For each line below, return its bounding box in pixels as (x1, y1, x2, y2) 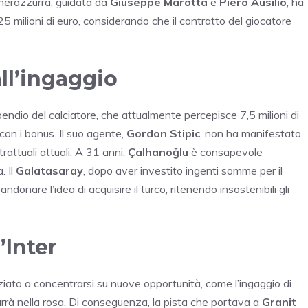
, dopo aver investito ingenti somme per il (83, 164, 283, 178)
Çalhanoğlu (128, 145, 188, 159)
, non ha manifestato (200, 126, 301, 141)
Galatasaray (16, 164, 83, 178)
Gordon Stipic (126, 126, 200, 141)
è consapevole (188, 145, 263, 159)
